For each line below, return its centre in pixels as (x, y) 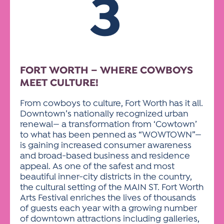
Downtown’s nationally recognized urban (104, 114)
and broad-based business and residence (105, 156)
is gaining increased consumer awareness (106, 146)
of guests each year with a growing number (108, 209)
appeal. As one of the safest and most (97, 167)
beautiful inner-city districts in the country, (106, 177)
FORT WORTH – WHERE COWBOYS (106, 71)
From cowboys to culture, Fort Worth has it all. (111, 104)
